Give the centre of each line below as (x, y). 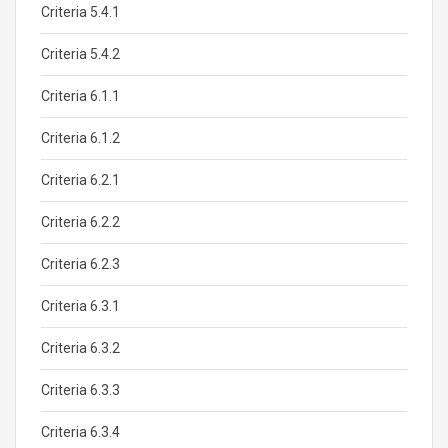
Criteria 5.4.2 (80, 54)
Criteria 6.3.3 (80, 390)
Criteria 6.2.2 (80, 222)
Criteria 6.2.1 (80, 180)
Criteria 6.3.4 (80, 432)
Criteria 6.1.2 (80, 138)
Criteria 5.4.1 (80, 12)
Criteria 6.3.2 (80, 348)
